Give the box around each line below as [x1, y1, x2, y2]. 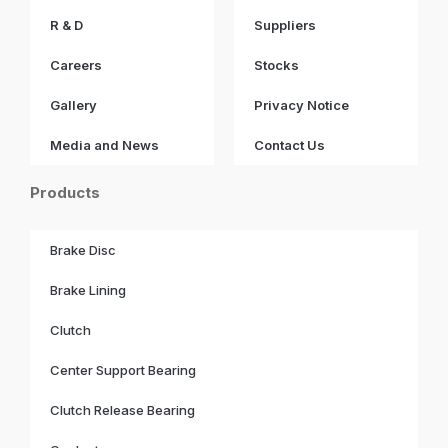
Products [30, 182, 100, 202]
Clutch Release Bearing [50, 401, 195, 418]
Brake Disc [50, 241, 116, 258]
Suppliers [254, 16, 316, 33]
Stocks [254, 56, 299, 73]
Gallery [50, 96, 97, 113]
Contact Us [254, 136, 325, 153]
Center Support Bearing [50, 361, 196, 378]
